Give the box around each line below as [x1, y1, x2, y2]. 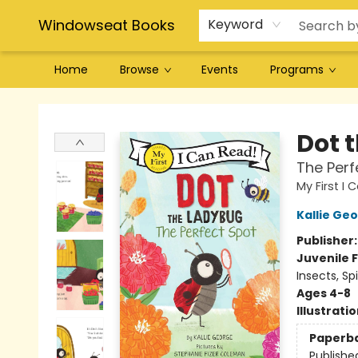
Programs [270, 62, 324, 78]
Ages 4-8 [296, 285, 351, 301]
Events [201, 62, 238, 78]
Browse [120, 62, 159, 78]
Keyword [208, 15, 263, 34]
